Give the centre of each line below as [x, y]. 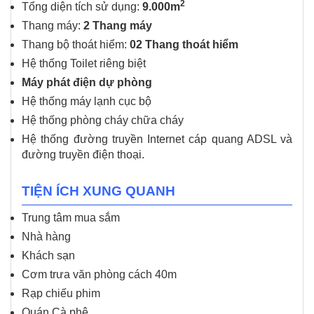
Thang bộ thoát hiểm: [76, 45]
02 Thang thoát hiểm [184, 45]
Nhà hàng [46, 236]
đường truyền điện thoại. [83, 155]
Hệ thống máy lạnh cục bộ [87, 102]
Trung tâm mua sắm [71, 217]
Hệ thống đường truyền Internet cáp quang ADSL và [157, 139]
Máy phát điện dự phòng [87, 83]
